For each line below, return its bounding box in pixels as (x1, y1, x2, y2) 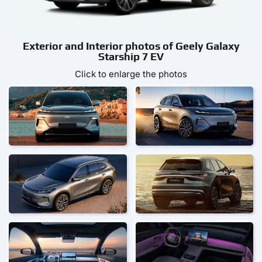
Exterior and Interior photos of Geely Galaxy (22, 40, 240, 52)
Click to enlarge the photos (75, 68, 187, 80)
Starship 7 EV (98, 50, 164, 63)
